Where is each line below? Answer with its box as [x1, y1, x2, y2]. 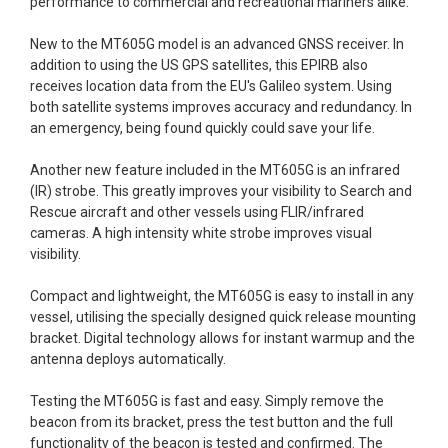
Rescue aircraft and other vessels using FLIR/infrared [30, 203, 364, 220]
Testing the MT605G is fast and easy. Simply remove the [30, 392, 384, 409]
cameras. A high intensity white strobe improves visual [30, 224, 372, 241]
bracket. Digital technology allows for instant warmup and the [30, 329, 415, 346]
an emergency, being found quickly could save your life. [30, 119, 375, 136]
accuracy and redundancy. [234, 98, 401, 115]
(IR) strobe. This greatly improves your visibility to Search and [30, 182, 412, 199]
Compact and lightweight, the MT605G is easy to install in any [30, 287, 414, 304]
